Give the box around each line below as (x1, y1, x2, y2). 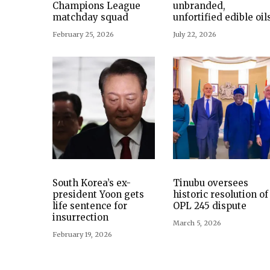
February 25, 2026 (52, 30, 114, 39)
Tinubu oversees (173, 177, 248, 189)
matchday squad (52, 11, 128, 24)
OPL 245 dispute (173, 200, 246, 212)
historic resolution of (173, 189, 268, 201)
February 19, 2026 (52, 230, 112, 239)
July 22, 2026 (173, 30, 216, 39)
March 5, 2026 (173, 219, 221, 228)
